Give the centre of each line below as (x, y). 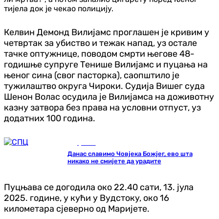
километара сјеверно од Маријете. (77, 208)
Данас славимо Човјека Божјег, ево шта (130, 153)
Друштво (84, 143)
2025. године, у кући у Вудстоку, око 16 (87, 198)
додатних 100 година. (50, 118)
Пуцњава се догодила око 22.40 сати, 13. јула (99, 187)
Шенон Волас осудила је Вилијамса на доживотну (109, 97)
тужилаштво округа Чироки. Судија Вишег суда (104, 86)
